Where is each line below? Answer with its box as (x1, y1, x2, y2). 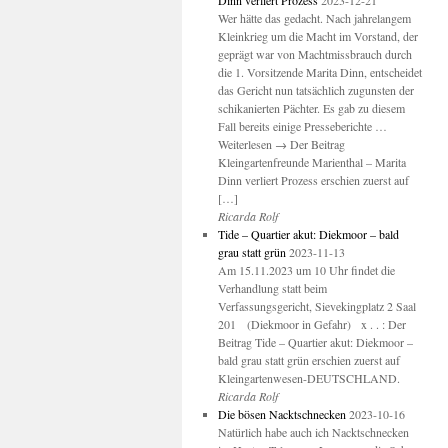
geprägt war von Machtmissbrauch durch (217, 46, 412, 62)
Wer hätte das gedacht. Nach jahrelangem (217, 10, 411, 26)
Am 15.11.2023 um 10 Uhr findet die (217, 262, 395, 278)
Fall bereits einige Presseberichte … (217, 118, 387, 134)
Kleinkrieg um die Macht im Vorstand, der (217, 28, 418, 44)
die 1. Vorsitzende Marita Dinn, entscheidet (217, 64, 422, 80)
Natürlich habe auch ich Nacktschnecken (217, 424, 409, 440)
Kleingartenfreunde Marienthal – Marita (217, 154, 406, 170)
